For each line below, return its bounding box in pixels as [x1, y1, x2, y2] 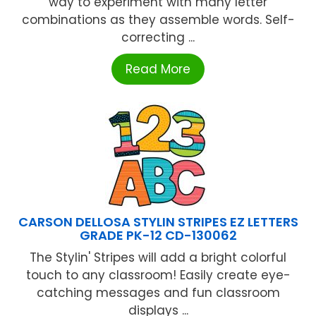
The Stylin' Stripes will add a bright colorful [30, 248, 286, 266]
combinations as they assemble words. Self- [21, 11, 295, 28]
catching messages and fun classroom [36, 284, 280, 301]
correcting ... [121, 28, 195, 46]
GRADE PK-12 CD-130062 [79, 226, 237, 244]
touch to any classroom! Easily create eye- [25, 266, 291, 284]
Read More [126, 60, 190, 78]
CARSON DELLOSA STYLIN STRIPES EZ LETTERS [18, 212, 298, 231]
